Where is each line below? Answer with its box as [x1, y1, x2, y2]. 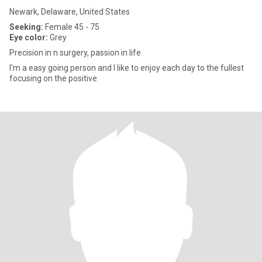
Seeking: [9, 22, 43, 32]
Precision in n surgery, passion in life [9, 48, 141, 57]
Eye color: [9, 33, 48, 42]
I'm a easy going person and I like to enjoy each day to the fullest [9, 63, 244, 73]
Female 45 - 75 [43, 22, 99, 32]
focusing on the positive [9, 74, 97, 83]
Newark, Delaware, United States [9, 7, 130, 16]
